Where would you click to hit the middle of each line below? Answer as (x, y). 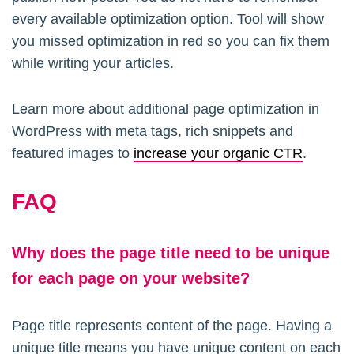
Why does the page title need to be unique (171, 252)
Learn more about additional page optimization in (166, 109)
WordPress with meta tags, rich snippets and (153, 131)
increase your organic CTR (218, 153)
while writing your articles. (93, 63)
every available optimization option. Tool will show (168, 19)
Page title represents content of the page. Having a (172, 325)
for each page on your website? (131, 278)
